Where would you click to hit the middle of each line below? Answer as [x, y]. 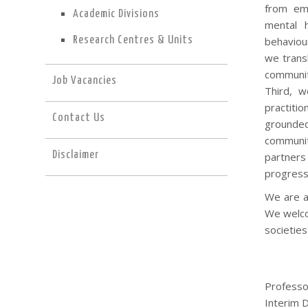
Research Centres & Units [133, 40]
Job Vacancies [84, 80]
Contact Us [78, 118]
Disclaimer [75, 155]
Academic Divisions [116, 14]
